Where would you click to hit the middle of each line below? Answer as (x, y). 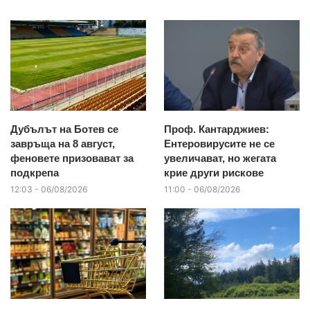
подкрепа (35, 173)
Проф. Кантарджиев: (216, 129)
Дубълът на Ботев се (64, 129)
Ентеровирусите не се (219, 144)
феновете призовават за (72, 158)
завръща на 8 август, (63, 144)
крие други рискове (213, 173)
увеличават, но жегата (220, 158)
